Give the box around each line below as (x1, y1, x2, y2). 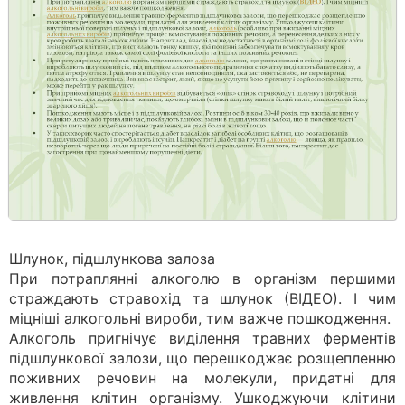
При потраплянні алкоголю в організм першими (9, 269, 396, 287)
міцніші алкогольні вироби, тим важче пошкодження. (9, 309, 391, 327)
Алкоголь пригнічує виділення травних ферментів (9, 329, 396, 347)
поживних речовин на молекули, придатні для (9, 369, 396, 387)
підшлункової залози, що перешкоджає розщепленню (9, 349, 396, 367)
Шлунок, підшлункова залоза (9, 250, 215, 268)
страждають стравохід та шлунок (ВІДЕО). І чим (9, 289, 396, 307)
